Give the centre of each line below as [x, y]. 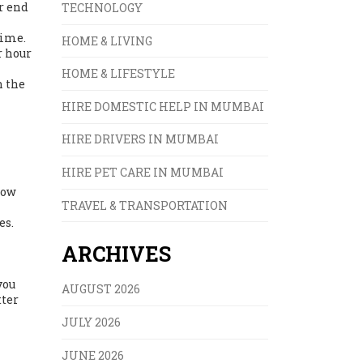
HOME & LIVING [107, 41]
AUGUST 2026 [101, 289]
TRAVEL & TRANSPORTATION [145, 205]
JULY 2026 [91, 322]
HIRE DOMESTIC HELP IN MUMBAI [163, 106]
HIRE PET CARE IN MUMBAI [143, 172]
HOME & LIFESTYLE [118, 74]
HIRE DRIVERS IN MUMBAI [140, 139]
